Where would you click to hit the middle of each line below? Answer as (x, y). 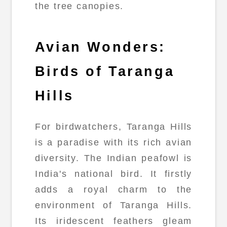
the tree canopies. (79, 6)
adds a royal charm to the (113, 190)
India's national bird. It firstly (113, 174)
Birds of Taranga (105, 71)
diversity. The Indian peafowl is (113, 158)
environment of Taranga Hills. (113, 205)
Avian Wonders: (100, 47)
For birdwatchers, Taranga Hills (113, 127)
